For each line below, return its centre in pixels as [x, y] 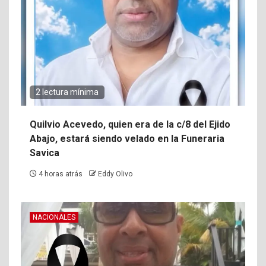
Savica [45, 153]
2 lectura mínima [67, 92]
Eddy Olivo [115, 174]
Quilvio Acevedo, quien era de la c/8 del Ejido [130, 124]
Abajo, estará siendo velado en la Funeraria [127, 138]
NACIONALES [54, 217]
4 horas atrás [61, 174]
